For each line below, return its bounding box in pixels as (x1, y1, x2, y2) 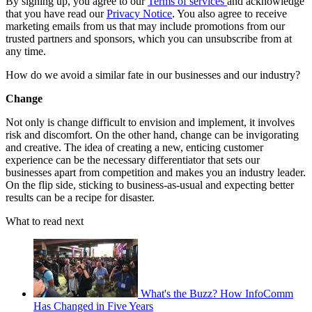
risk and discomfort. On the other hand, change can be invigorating (6, 128, 299, 141)
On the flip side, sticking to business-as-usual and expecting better (6, 178, 294, 191)
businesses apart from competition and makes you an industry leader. (6, 166, 306, 178)
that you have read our (6, 7, 107, 19)
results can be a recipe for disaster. (6, 191, 155, 203)
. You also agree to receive (172, 7, 287, 19)
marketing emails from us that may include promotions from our (6, 19, 285, 32)
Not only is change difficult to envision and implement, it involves (6, 116, 295, 128)
